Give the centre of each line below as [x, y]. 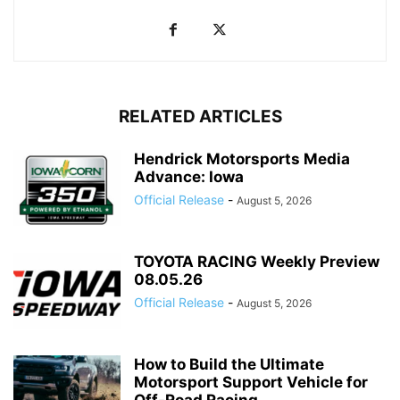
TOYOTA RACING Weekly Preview [257, 261]
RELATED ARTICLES [200, 116]
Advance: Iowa [189, 176]
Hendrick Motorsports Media [242, 158]
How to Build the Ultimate [229, 364]
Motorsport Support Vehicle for [251, 382]
